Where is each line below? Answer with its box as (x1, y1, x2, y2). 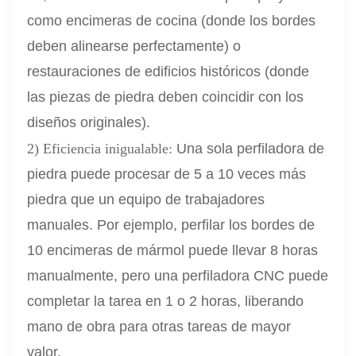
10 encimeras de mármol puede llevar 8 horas (27, 242, 319, 259)
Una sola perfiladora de (176, 141, 325, 157)
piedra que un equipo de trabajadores (27, 192, 265, 208)
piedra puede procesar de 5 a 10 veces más (27, 166, 307, 183)
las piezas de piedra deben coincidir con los (27, 89, 304, 106)
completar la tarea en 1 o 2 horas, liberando (27, 293, 304, 310)
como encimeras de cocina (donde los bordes (27, 13, 316, 29)
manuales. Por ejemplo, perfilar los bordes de (27, 217, 315, 234)
